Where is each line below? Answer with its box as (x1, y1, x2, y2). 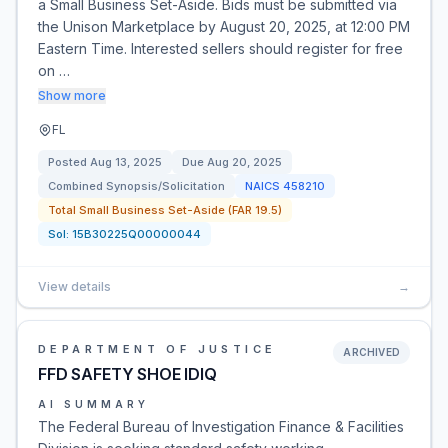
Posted (48, 155, 90, 169)
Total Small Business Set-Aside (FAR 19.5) (48, 203, 282, 217)
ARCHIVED (343, 346, 400, 358)
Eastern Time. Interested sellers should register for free (38, 40, 403, 57)
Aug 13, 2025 (90, 155, 162, 169)
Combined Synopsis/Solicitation (48, 179, 225, 193)
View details (38, 279, 111, 294)
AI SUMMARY (38, 398, 149, 410)
